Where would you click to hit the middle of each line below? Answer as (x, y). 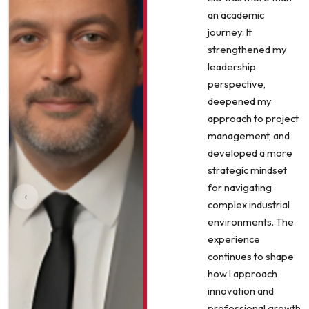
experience (234, 239)
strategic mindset (247, 170)
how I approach (242, 274)
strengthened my (247, 50)
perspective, (237, 84)
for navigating (240, 188)
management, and (249, 136)
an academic (236, 15)
